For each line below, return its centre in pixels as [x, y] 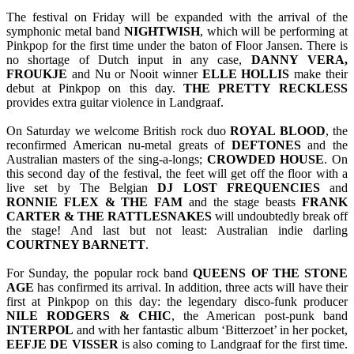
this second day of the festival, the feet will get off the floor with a [177, 174]
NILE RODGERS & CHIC [89, 316]
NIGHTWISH [162, 32]
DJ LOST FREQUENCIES [239, 188]
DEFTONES [266, 145]
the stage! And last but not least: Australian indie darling [177, 231]
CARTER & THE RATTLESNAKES [109, 217]
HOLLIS [265, 74]
